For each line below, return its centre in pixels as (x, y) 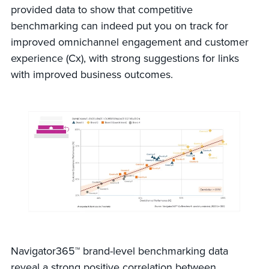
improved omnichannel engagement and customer (129, 42)
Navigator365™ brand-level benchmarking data (119, 251)
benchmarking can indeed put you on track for (119, 26)
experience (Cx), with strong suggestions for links (125, 58)
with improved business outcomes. (93, 74)
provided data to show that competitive (101, 9)
